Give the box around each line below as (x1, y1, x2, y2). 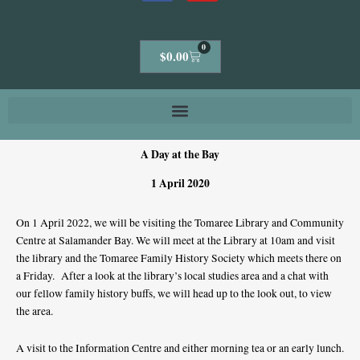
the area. (16, 304, 53, 319)
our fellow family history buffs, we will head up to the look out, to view (16, 286, 332, 301)
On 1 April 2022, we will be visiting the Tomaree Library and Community (16, 215, 344, 231)
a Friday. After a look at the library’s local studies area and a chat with (16, 268, 329, 284)
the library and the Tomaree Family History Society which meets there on (16, 251, 342, 266)
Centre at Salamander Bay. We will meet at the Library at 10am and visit (16, 233, 335, 248)
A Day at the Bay (141, 146, 219, 163)
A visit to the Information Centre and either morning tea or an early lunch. (16, 341, 344, 356)
